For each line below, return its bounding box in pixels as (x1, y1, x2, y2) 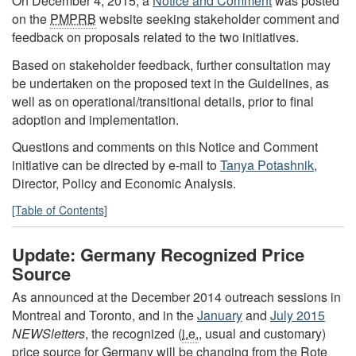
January (197, 305, 242, 324)
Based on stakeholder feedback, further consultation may (12, 55, 331, 74)
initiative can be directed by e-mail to (12, 156, 220, 175)
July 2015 (270, 305, 325, 324)
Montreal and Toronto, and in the (12, 305, 197, 324)
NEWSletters (12, 323, 85, 342)
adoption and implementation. (12, 110, 179, 129)
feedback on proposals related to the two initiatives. (12, 28, 299, 47)
